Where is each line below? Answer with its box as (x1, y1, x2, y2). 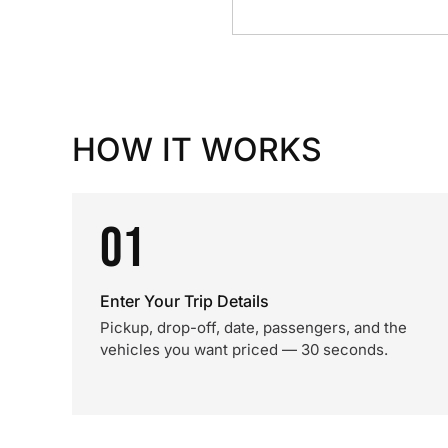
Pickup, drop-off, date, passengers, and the (100, 318, 407, 337)
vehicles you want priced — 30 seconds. (100, 340, 388, 359)
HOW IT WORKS (72, 130, 322, 169)
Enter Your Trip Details (100, 291, 269, 311)
